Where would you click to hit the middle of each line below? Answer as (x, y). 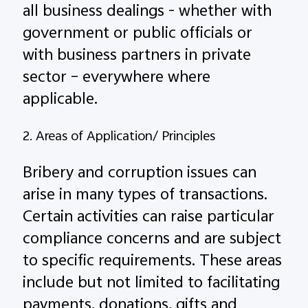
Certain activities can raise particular (149, 218)
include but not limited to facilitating (152, 284)
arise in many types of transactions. (145, 196)
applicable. (60, 101)
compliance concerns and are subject (152, 240)
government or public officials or (138, 35)
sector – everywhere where (117, 79)
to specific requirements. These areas (153, 262)
